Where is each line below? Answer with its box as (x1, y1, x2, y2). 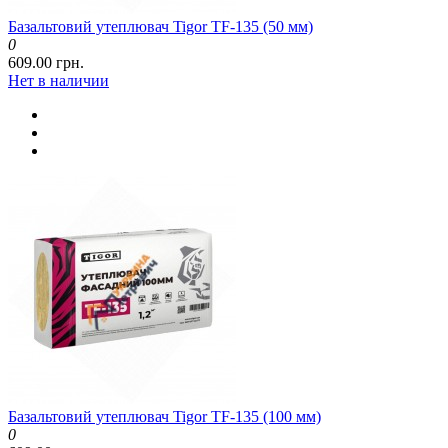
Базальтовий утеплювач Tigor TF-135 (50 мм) (8, 18, 313, 36)
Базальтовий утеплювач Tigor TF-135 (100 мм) (8, 408, 321, 426)
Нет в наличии (8, 72, 109, 90)
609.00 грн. (8, 54, 84, 72)
